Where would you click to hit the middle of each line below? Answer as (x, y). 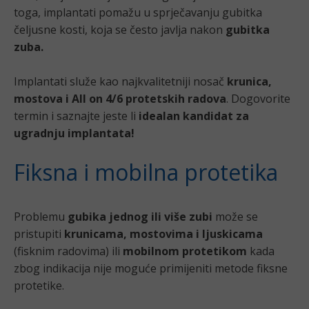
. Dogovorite (258, 99)
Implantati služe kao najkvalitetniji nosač (119, 82)
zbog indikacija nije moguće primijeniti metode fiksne (151, 269)
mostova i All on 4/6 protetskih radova (120, 99)
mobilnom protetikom (185, 251)
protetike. (39, 286)
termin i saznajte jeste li (75, 116)
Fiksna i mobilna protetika (146, 172)
